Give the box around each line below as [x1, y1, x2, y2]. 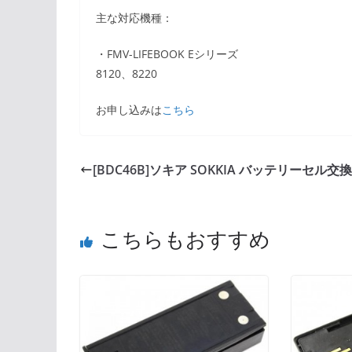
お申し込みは [96, 102, 162, 118]
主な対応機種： [96, 10, 173, 26]
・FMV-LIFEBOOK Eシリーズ [96, 46, 238, 62]
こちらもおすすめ [101, 225, 270, 254]
